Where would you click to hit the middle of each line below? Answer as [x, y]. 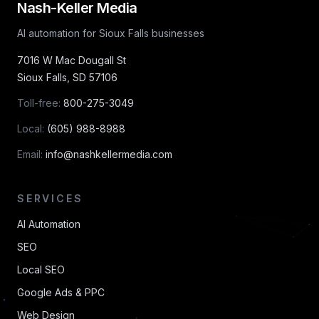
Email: [30, 154]
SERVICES [50, 198]
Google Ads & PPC [61, 292]
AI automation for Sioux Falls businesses [111, 33]
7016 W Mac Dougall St [72, 60]
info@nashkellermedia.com [109, 154]
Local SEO [41, 270]
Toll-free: [39, 103]
